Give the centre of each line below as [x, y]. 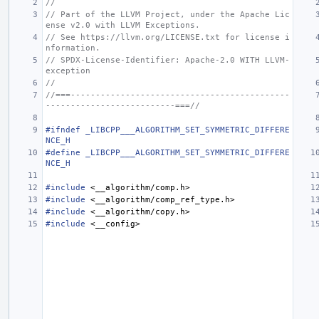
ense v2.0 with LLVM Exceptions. [123, 25]
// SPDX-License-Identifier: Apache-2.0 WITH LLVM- [168, 60]
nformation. [73, 48]
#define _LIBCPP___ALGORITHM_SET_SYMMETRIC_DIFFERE [168, 152]
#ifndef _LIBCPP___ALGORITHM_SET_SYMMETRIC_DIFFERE [168, 130]
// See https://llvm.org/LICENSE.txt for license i [168, 37]
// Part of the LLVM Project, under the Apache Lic [168, 14]
